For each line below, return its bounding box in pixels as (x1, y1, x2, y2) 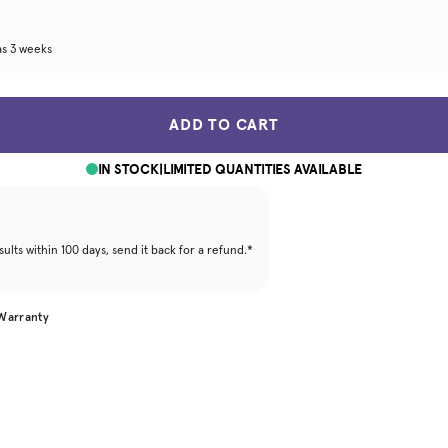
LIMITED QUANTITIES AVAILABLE (163, 160, 362, 177)
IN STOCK (98, 160, 159, 177)
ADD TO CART (169, 114, 279, 134)
